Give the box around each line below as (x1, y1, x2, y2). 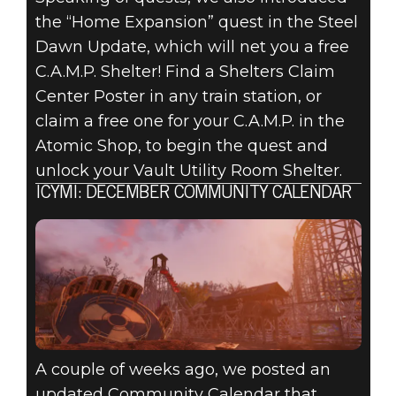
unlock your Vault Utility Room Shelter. (34, 160, 342, 180)
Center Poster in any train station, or (34, 86, 322, 106)
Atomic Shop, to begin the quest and (34, 135, 328, 156)
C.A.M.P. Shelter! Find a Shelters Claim (34, 61, 335, 81)
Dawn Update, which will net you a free (34, 36, 349, 57)
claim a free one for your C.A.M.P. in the (34, 110, 345, 131)
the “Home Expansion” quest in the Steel (34, 11, 358, 32)
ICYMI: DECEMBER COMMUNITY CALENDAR (34, 185, 352, 203)
